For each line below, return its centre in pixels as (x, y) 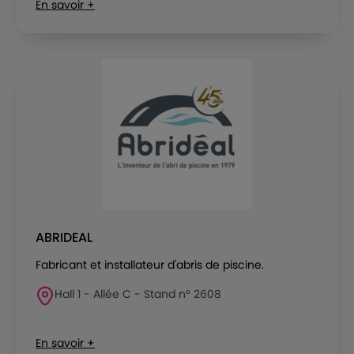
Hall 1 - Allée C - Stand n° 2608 (138, 294)
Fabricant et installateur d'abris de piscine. (150, 264)
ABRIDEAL (64, 237)
